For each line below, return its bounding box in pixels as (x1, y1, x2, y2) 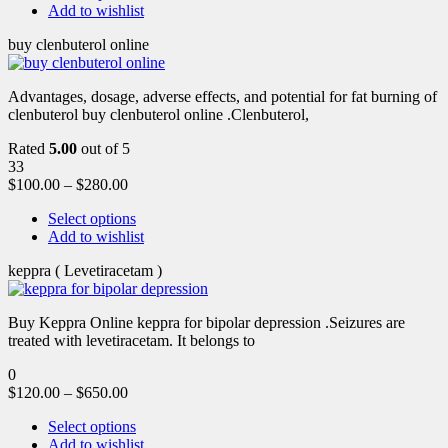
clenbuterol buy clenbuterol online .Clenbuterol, (8, 105, 309, 123)
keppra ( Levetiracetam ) (8, 261, 162, 279)
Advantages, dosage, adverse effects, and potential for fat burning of (8, 87, 437, 105)
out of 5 (77, 139, 130, 157)
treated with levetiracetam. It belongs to (8, 331, 255, 349)
